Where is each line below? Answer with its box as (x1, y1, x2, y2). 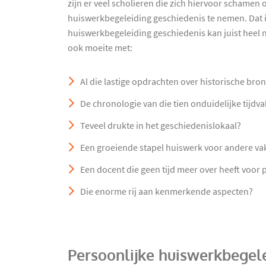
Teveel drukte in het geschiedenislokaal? (80, 120, 241, 132)
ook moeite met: (68, 42, 132, 55)
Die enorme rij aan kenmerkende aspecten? (80, 186, 253, 198)
